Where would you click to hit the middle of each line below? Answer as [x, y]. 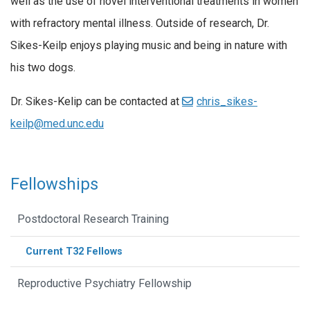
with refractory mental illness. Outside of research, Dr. [140, 24]
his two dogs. [43, 68]
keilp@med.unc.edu [57, 123]
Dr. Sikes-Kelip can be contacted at [96, 101]
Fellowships [54, 184]
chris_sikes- [227, 101]
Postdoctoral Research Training [93, 219]
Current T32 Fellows [74, 252]
